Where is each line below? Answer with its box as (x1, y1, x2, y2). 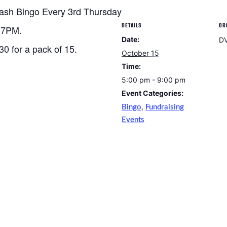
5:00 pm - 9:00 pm (122, 75, 185, 84)
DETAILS (122, 21, 141, 29)
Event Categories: (122, 89, 183, 97)
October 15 (122, 49, 159, 57)
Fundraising (145, 103, 184, 111)
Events (122, 116, 144, 124)
